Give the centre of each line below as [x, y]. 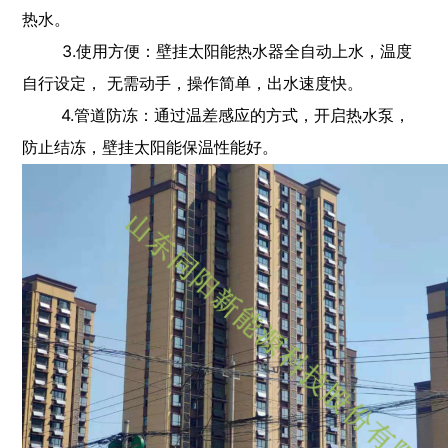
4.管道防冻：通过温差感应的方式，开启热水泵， [228, 114]
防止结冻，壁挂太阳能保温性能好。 [150, 146]
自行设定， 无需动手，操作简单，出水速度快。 [193, 82]
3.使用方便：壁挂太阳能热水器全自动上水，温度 [217, 50]
